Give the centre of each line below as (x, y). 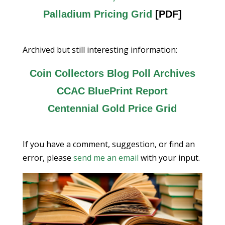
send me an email (106, 158)
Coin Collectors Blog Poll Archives (112, 73)
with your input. (169, 158)
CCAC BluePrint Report (113, 91)
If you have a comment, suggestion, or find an (108, 144)
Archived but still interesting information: (100, 50)
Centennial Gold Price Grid (113, 108)
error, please (48, 158)
